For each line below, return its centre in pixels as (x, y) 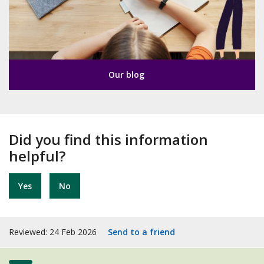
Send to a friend (141, 232)
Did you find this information (108, 139)
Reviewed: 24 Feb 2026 (54, 232)
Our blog (126, 74)
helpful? (37, 156)
